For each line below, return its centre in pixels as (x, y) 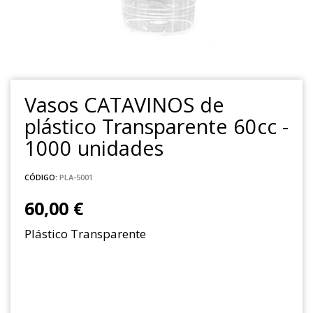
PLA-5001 (76, 177)
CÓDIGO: (41, 177)
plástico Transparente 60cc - (156, 126)
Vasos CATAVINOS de (124, 104)
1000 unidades (94, 147)
